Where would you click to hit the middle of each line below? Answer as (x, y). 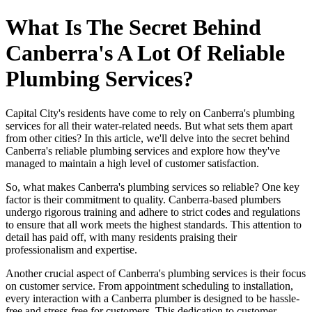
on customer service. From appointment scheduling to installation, (149, 286)
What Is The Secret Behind (133, 28)
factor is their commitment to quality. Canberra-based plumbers (143, 199)
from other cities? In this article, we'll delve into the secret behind (148, 138)
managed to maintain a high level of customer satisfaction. (132, 163)
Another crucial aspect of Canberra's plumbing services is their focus (156, 273)
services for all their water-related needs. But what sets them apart (149, 125)
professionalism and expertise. (71, 249)
